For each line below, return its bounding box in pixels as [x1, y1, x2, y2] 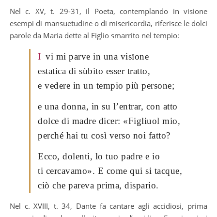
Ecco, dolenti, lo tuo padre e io [38, 151, 160, 161]
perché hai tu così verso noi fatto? [38, 130, 170, 140]
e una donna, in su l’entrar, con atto [38, 101, 178, 111]
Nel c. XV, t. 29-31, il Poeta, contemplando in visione [10, 6, 207, 16]
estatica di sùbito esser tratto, [38, 65, 150, 76]
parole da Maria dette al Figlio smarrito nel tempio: [10, 30, 179, 40]
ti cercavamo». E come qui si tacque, [38, 165, 182, 176]
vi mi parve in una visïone [46, 51, 149, 62]
